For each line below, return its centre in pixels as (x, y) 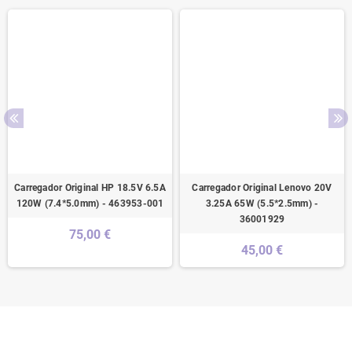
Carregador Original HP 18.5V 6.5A (90, 187)
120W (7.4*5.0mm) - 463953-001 (90, 203)
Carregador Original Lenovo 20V (262, 187)
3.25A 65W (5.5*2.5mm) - (262, 203)
